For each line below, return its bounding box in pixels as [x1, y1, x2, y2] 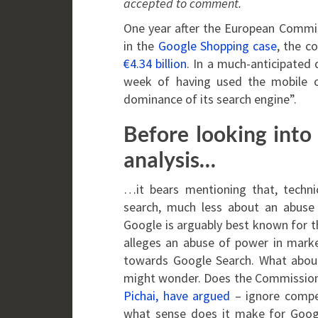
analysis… [124, 146, 216, 172]
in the [124, 38, 158, 54]
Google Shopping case [158, 38, 278, 54]
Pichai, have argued [124, 287, 231, 304]
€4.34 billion [124, 55, 187, 72]
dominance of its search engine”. [124, 91, 297, 107]
